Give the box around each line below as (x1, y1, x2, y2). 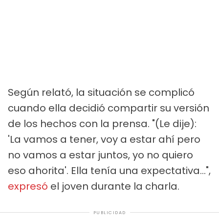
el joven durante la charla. (48, 179, 179, 193)
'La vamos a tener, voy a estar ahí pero (8, 132, 200, 146)
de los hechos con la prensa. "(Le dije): (8, 116, 197, 131)
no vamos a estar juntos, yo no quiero (8, 148, 193, 162)
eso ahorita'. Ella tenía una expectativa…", (8, 163, 211, 177)
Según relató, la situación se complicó (8, 85, 195, 99)
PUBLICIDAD (93, 209, 126, 216)
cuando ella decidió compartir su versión (8, 101, 209, 115)
